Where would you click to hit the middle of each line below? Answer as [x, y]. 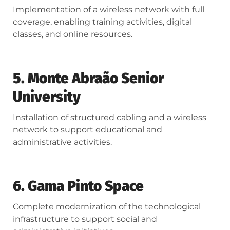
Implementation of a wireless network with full [109, 10]
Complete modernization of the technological [107, 207]
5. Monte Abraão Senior [88, 79]
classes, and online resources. [73, 34]
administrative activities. [62, 142]
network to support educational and [88, 130]
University [47, 97]
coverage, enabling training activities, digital [102, 22]
